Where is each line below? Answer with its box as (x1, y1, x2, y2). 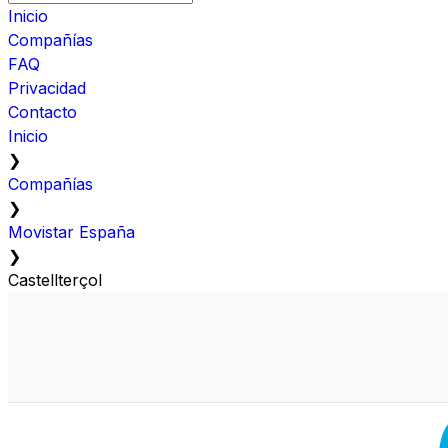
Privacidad (8, 77, 86, 98)
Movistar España (8, 221, 135, 242)
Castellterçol (8, 269, 102, 290)
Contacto (8, 101, 77, 122)
